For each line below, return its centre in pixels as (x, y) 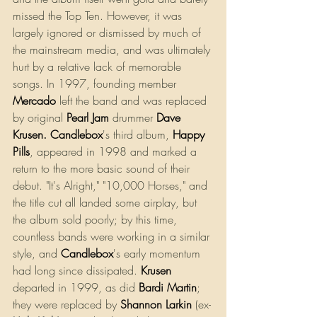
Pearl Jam (88, 118)
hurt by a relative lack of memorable (99, 67)
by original (40, 118)
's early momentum (158, 254)
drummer (134, 118)
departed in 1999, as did (76, 288)
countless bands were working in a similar (113, 237)
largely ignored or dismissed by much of (109, 33)
